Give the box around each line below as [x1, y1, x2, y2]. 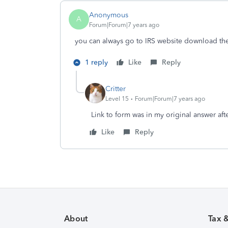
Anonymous [89, 10, 128, 19]
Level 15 [105, 95, 129, 102]
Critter [105, 84, 126, 93]
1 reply [85, 58, 108, 67]
